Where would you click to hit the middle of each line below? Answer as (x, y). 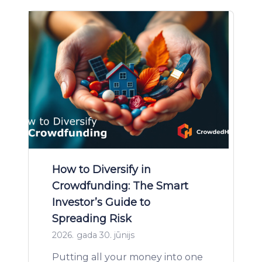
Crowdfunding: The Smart (120, 186)
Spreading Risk (92, 219)
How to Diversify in (101, 170)
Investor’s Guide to (101, 202)
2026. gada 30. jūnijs (93, 235)
